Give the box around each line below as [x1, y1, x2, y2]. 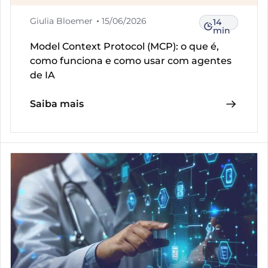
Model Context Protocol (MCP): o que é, [30, 41, 219, 52]
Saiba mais [30, 98, 84, 109]
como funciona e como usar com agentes [30, 55, 232, 66]
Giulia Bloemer [30, 16, 93, 26]
